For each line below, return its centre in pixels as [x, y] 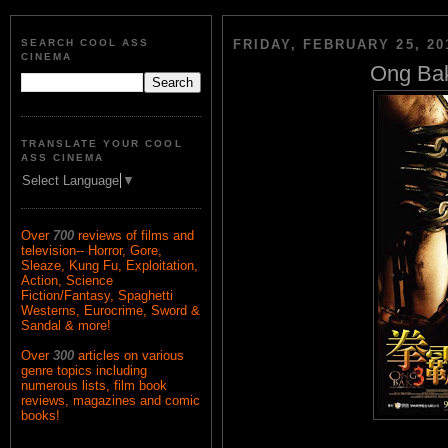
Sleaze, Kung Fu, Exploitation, [109, 266]
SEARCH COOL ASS [85, 43]
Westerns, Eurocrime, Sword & [110, 311]
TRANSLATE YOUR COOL [102, 143]
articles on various [131, 356]
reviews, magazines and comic [110, 401]
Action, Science [67, 281]
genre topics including [84, 371]
